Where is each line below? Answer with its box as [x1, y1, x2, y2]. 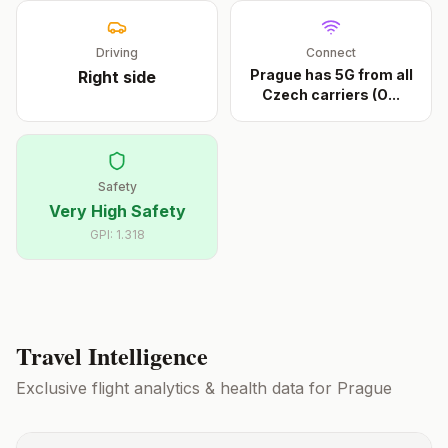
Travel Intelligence [16, 338, 208, 373]
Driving [96, 45, 138, 60]
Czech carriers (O [262, 86, 388, 103]
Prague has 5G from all [249, 66, 413, 83]
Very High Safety [48, 201, 186, 221]
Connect [306, 45, 356, 60]
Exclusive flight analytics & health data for [16, 378, 337, 398]
